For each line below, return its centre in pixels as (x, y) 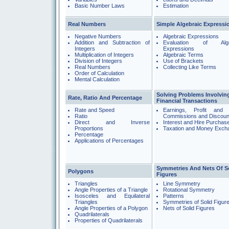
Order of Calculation (99, 73)
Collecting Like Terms (190, 67)
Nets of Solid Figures (189, 208)
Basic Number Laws (100, 6)
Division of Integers (98, 61)
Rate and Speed (95, 110)
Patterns (174, 196)
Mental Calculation (97, 79)
